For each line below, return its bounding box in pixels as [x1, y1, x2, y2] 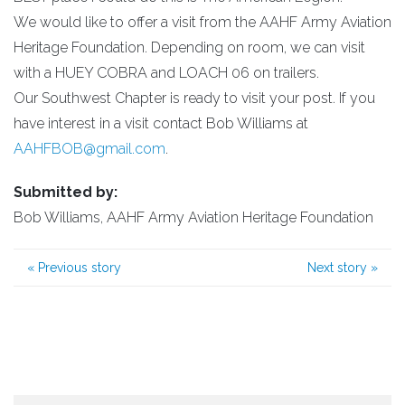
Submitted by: [14, 184, 118, 201]
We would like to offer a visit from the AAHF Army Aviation [14, 14, 391, 31]
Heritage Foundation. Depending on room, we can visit [14, 39, 365, 56]
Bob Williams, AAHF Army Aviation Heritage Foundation [14, 209, 373, 226]
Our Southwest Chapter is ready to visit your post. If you [14, 89, 375, 107]
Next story [307, 260, 371, 275]
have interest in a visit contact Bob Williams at [14, 115, 308, 132]
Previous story [34, 260, 121, 275]
